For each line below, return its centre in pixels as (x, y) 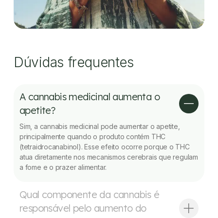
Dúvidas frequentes (74, 62)
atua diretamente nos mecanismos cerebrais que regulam (109, 157)
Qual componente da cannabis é (90, 194)
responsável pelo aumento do (83, 208)
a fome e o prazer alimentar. (63, 167)
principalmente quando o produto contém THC (93, 136)
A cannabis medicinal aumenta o (90, 96)
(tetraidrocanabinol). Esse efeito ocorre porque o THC (105, 146)
